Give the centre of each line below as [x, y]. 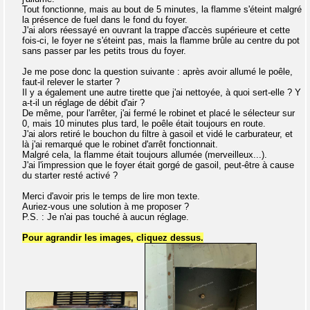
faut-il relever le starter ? [71, 82]
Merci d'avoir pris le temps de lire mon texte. [111, 196]
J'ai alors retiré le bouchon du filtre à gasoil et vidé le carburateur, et [157, 134]
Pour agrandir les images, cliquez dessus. [113, 237]
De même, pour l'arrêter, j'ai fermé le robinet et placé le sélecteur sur [158, 113]
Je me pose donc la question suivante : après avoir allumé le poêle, [157, 71]
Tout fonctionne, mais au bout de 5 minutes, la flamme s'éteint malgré [162, 9]
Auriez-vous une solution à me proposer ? [106, 206]
